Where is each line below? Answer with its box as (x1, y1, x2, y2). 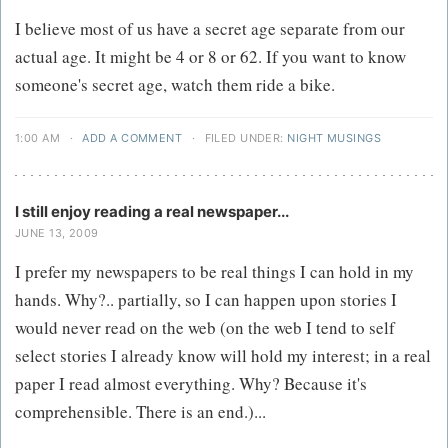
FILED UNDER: (201, 131, 288, 146)
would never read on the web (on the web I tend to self (15, 316, 395, 340)
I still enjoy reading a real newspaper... (15, 202, 289, 222)
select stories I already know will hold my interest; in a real (15, 344, 431, 368)
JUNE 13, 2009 (15, 226, 99, 241)
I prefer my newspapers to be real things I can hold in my (15, 260, 414, 284)
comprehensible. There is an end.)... (15, 400, 266, 424)
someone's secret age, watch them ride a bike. (15, 73, 335, 97)
